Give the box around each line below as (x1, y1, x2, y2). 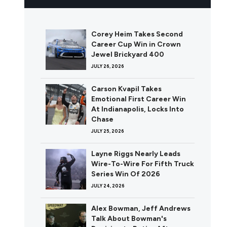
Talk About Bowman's (91, 214, 167, 223)
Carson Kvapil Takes (91, 85, 162, 94)
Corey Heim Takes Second (91, 30, 183, 39)
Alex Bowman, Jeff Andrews (91, 204, 191, 213)
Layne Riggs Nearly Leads (91, 149, 180, 159)
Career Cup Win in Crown (91, 40, 181, 49)
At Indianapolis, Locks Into (91, 105, 184, 114)
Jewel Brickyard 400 (91, 50, 164, 59)
